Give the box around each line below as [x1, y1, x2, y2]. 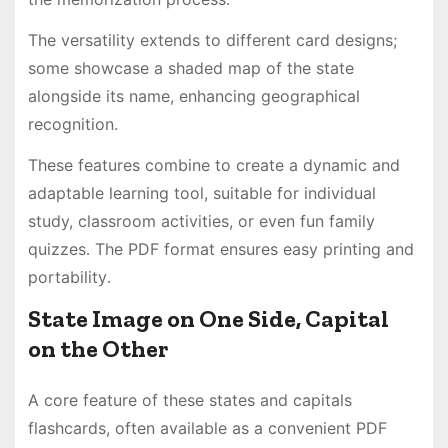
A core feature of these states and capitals [27, 389, 352, 410]
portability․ [27, 266, 111, 287]
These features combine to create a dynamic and [27, 154, 400, 175]
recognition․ [27, 114, 118, 135]
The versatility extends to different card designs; [27, 30, 397, 51]
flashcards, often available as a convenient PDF [27, 417, 387, 438]
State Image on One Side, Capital [27, 303, 389, 333]
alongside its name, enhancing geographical [27, 86, 360, 107]
